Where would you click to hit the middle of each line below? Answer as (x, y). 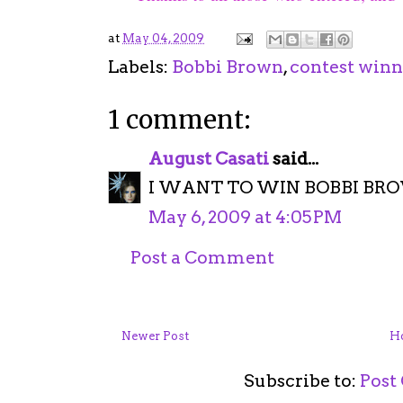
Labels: (140, 67)
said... (294, 158)
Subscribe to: (302, 381)
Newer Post (155, 336)
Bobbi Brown (228, 67)
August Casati (209, 158)
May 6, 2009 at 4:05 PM (245, 217)
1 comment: (179, 120)
